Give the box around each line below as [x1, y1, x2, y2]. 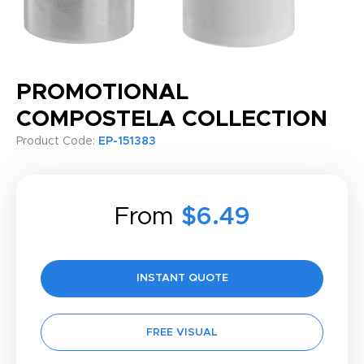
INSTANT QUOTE [136, 273, 228, 284]
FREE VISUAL [146, 327, 218, 338]
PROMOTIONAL [16, 81, 188, 104]
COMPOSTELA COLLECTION [16, 108, 327, 131]
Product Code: [16, 136, 98, 147]
